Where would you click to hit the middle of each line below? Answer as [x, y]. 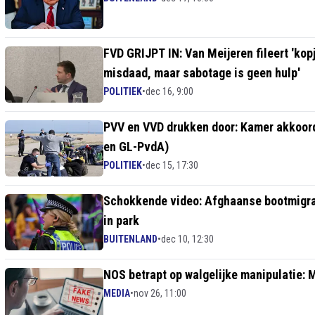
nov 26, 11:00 [160, 293]
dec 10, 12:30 [187, 239]
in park [121, 220]
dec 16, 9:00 [169, 91]
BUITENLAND [130, 239]
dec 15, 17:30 [172, 165]
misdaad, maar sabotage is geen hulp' [202, 73]
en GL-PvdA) [136, 147]
